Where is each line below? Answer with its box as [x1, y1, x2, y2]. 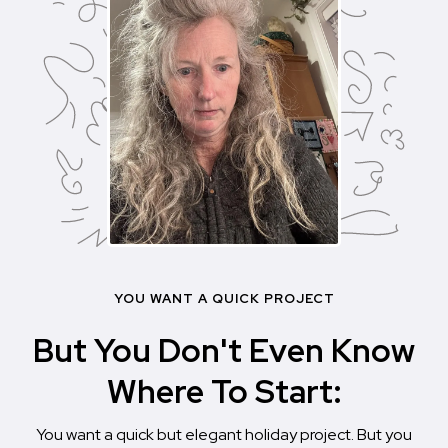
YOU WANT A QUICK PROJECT [113, 290, 335, 308]
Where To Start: [106, 370, 342, 414]
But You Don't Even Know [33, 329, 415, 373]
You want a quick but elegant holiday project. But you [36, 424, 412, 446]
